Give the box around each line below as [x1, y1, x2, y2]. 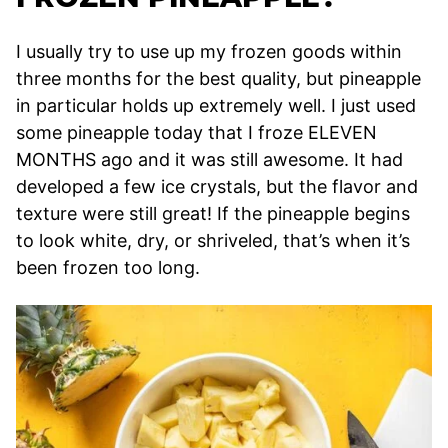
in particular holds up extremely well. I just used [16, 94, 416, 116]
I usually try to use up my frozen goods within [16, 40, 402, 62]
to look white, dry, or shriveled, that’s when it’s [16, 229, 410, 251]
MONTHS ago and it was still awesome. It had [16, 148, 403, 170]
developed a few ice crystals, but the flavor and [16, 175, 418, 197]
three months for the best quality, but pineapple [16, 67, 421, 89]
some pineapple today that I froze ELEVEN [16, 121, 377, 143]
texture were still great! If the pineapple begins [16, 202, 410, 224]
